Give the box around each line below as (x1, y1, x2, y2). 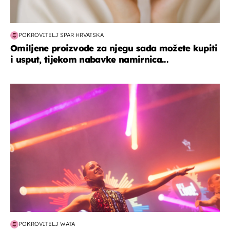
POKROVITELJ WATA (18, 220, 75, 228)
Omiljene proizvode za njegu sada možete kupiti (10, 42, 218, 53)
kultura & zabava (10, 83, 78, 94)
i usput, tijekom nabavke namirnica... (10, 53, 168, 65)
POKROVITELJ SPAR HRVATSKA (18, 31, 104, 39)
